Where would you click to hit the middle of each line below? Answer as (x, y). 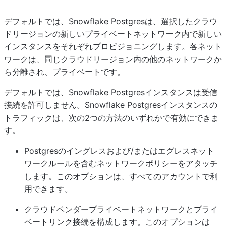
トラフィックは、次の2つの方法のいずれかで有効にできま (111, 118)
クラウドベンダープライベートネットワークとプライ (121, 209)
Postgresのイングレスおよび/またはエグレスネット (119, 151)
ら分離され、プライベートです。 (65, 72)
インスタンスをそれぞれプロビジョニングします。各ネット (113, 46)
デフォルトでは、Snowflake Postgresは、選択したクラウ (111, 21)
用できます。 (48, 189)
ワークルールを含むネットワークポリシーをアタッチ (121, 163)
